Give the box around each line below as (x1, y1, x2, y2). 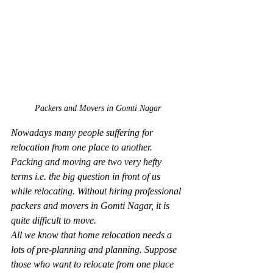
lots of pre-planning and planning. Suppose (11, 244, 179, 255)
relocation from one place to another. (11, 142, 155, 153)
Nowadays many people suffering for (11, 127, 155, 138)
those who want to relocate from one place (11, 259, 176, 270)
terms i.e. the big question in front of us (11, 171, 163, 182)
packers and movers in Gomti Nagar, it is (11, 200, 172, 211)
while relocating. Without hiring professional (11, 186, 183, 197)
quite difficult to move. (11, 215, 96, 226)
